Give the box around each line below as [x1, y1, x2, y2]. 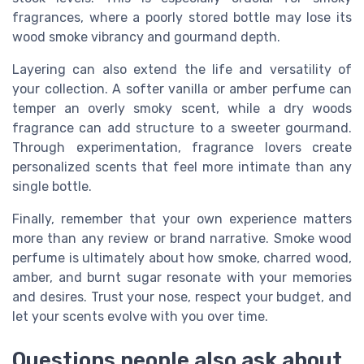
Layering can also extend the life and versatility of [12, 62, 352, 78]
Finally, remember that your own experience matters [12, 211, 352, 227]
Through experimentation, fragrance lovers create [12, 140, 352, 156]
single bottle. [12, 179, 92, 195]
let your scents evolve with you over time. [12, 309, 268, 325]
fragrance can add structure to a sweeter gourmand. [12, 120, 352, 136]
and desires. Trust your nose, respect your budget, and [12, 289, 352, 305]
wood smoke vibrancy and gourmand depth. [12, 29, 280, 45]
